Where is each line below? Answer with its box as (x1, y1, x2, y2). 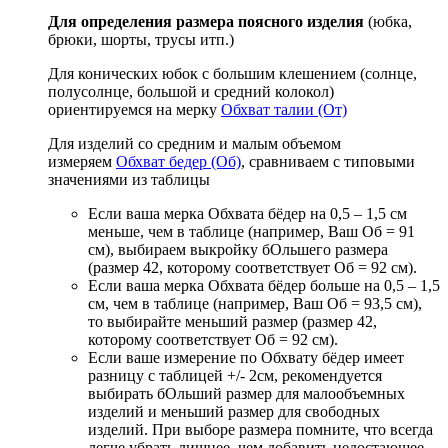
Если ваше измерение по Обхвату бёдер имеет (88, 348, 404, 366)
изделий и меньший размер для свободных (88, 402, 380, 420)
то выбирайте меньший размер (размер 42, (88, 312, 377, 330)
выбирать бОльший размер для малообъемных (88, 384, 405, 402)
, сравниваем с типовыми (241, 152, 415, 170)
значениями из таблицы (48, 170, 210, 188)
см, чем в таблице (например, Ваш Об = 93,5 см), (88, 294, 422, 312)
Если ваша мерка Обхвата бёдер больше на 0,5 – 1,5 (88, 276, 440, 294)
